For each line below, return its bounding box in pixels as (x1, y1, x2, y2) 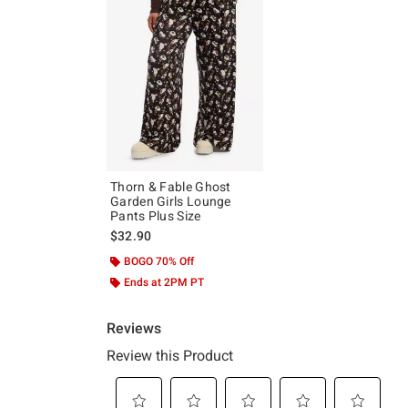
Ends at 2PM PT (124, 275, 204, 289)
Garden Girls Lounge (110, 193, 231, 209)
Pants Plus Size (110, 208, 201, 223)
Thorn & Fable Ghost (110, 178, 231, 194)
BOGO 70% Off (124, 254, 194, 268)
